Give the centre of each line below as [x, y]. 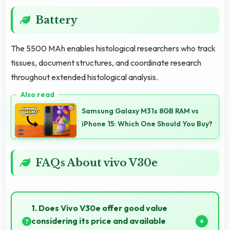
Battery [56, 20]
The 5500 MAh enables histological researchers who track [113, 48]
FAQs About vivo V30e [97, 163]
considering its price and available [99, 221]
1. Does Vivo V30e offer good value [99, 208]
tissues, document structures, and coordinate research [106, 62]
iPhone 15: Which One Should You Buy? [147, 124]
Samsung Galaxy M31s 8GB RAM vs [140, 111]
